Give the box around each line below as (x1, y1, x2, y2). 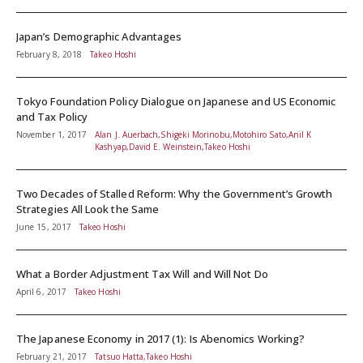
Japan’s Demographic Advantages (16, 29, 182, 45)
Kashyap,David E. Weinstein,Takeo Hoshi (95, 141, 251, 153)
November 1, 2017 (16, 129, 88, 141)
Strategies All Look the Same (16, 202, 160, 217)
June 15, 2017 (16, 221, 71, 233)
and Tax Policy (16, 109, 88, 125)
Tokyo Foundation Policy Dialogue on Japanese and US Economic (16, 94, 336, 109)
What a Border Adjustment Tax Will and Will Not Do (16, 267, 268, 282)
